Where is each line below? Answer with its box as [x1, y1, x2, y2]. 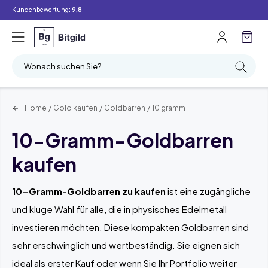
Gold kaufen [53, 103, 98, 112]
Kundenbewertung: [12, 6, 72, 13]
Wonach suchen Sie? [24, 61, 101, 71]
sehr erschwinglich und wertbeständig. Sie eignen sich [12, 239, 240, 251]
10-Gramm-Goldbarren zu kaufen [12, 185, 166, 197]
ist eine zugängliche [166, 185, 251, 197]
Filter [69, 10, 87, 19]
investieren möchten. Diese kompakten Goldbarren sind [12, 221, 249, 233]
